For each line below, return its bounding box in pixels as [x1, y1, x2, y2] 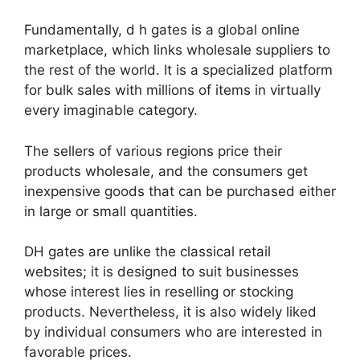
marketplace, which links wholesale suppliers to [24, 42, 330, 59]
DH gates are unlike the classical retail [24, 243, 271, 260]
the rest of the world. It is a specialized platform [24, 62, 333, 79]
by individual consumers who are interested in [24, 324, 322, 341]
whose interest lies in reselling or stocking [24, 284, 293, 301]
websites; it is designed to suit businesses [24, 264, 299, 280]
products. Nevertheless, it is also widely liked [24, 304, 317, 321]
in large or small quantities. [24, 202, 198, 219]
